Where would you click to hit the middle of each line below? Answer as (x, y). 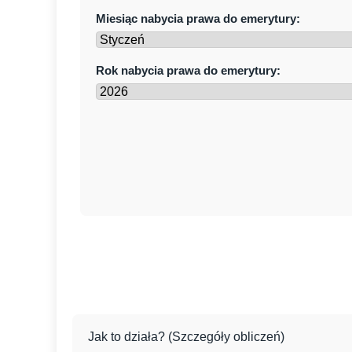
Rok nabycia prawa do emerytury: (188, 70)
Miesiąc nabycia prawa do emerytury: (198, 18)
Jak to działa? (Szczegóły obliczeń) (186, 336)
